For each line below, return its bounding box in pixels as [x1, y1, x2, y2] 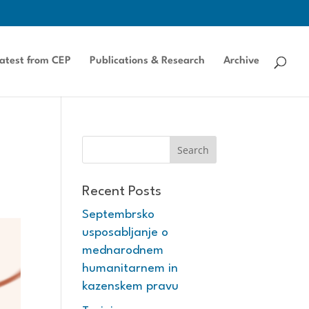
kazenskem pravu [82, 281, 179, 292]
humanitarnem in [82, 263, 179, 275]
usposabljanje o [82, 227, 169, 239]
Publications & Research [90, 56, 205, 66]
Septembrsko [82, 209, 155, 221]
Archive [223, 56, 259, 66]
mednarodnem [82, 245, 164, 257]
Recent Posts [82, 185, 162, 199]
